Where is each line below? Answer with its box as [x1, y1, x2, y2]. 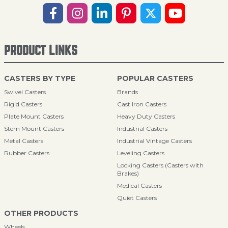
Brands [117, 88, 138, 96]
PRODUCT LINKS [4, 44, 77, 57]
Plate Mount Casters [4, 112, 64, 120]
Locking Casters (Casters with [117, 161, 204, 169]
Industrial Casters [117, 125, 167, 132]
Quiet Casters [117, 194, 157, 202]
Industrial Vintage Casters [117, 137, 192, 145]
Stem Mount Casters [4, 125, 64, 132]
